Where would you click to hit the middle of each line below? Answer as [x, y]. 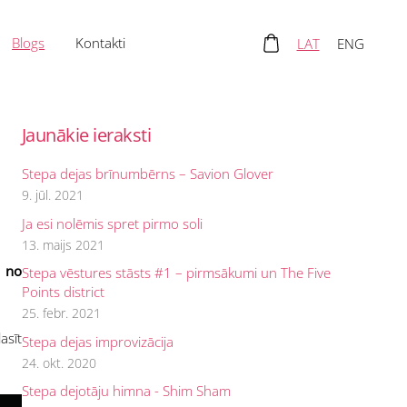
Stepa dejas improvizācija [97, 341]
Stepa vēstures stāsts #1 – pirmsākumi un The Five [176, 273]
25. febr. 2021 [61, 314]
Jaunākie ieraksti [86, 134]
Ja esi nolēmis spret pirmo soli [112, 223]
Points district [63, 292]
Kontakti [101, 43]
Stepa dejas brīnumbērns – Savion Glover [147, 174]
